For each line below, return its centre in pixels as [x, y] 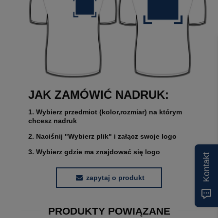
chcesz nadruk [53, 120]
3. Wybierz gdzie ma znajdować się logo [94, 152]
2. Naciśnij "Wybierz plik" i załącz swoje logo [102, 136]
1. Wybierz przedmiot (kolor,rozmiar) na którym [105, 112]
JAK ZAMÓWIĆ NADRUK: [99, 94]
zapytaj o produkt [115, 177]
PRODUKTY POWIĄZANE [109, 211]
